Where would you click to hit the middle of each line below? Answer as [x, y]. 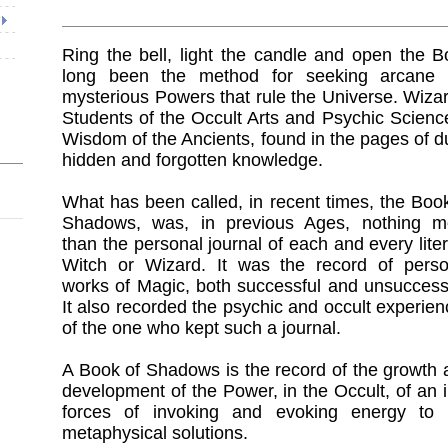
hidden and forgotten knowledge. [192, 160]
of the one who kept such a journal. [201, 328]
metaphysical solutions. [155, 433]
